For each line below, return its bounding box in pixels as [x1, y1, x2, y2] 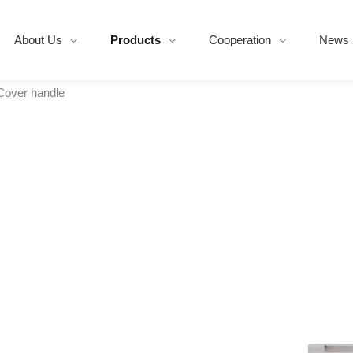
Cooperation [208, 33, 271, 46]
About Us [13, 33, 62, 46]
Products [110, 33, 161, 46]
